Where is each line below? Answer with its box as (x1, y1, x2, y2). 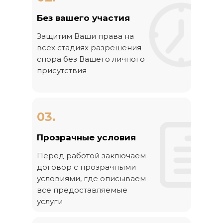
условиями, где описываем (37, 174, 146, 183)
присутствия (37, 66, 87, 75)
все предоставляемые (37, 185, 127, 195)
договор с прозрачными (37, 162, 136, 172)
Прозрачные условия (37, 132, 136, 142)
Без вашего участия (37, 13, 130, 23)
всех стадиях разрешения (37, 43, 141, 52)
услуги (37, 197, 63, 206)
